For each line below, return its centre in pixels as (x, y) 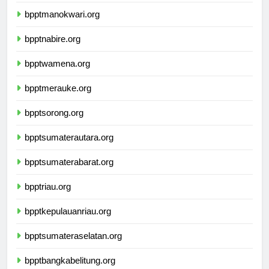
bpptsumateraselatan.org (73, 247)
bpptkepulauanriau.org (68, 222)
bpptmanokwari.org (62, 25)
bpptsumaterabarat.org (69, 173)
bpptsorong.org (54, 124)
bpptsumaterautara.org (69, 148)
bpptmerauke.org (58, 99)
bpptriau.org (48, 198)
